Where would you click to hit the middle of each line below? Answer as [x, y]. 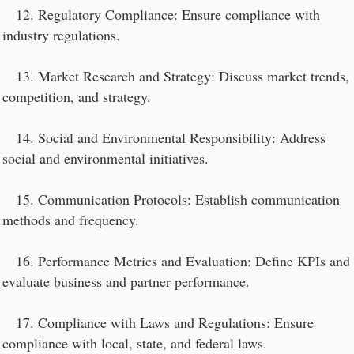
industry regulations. [61, 35]
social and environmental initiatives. [105, 158]
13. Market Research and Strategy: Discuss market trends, [176, 76]
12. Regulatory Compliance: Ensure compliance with [161, 14]
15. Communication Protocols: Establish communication [171, 199]
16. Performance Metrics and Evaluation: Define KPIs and [176, 261]
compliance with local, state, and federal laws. [135, 343]
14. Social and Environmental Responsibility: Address [164, 137]
